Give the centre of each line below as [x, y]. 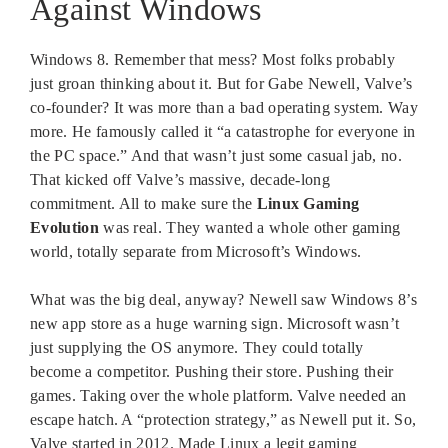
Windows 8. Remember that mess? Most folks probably [213, 59]
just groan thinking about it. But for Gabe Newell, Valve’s [221, 83]
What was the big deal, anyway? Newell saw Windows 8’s [223, 299]
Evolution [64, 227]
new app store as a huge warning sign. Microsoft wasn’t [215, 323]
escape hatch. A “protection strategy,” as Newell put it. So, [223, 419]
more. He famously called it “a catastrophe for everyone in [223, 131]
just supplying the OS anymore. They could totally [197, 347]
